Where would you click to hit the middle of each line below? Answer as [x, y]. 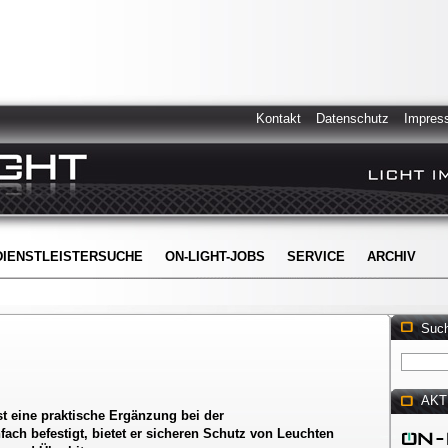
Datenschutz [352, 118]
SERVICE [316, 256]
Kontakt [278, 118]
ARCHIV [391, 256]
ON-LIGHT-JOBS [215, 256]
